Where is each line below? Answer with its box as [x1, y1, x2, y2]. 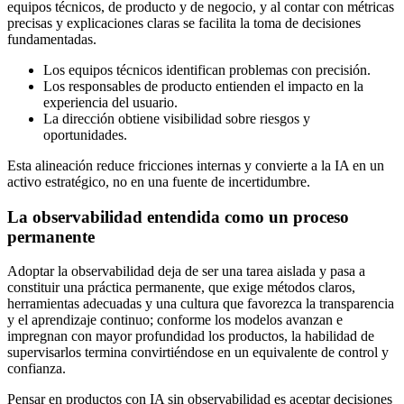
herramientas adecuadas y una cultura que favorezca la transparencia [7, 296, 394, 312]
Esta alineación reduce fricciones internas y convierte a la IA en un [7, 158, 384, 173]
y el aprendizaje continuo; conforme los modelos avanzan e [7, 312, 343, 328]
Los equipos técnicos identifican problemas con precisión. [43, 62, 371, 78]
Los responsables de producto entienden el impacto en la [43, 78, 363, 94]
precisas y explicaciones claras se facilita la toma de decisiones [7, 15, 361, 31]
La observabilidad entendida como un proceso [7, 207, 349, 226]
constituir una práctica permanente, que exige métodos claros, [7, 280, 355, 296]
